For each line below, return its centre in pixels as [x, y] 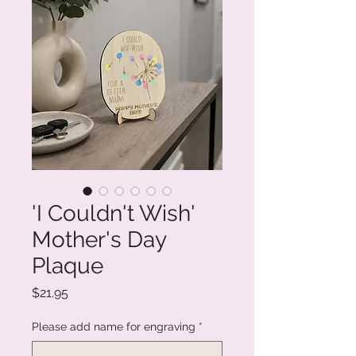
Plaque [68, 265]
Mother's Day [99, 239]
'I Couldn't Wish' [113, 213]
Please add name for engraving [114, 326]
